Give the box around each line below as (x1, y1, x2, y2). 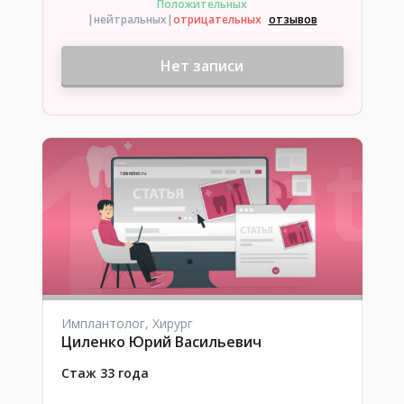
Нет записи (161, 56, 243, 76)
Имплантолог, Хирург (60, 315, 193, 332)
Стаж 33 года (60, 364, 149, 381)
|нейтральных (87, 12, 167, 27)
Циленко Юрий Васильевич (60, 332, 262, 352)
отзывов (268, 12, 317, 27)
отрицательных (172, 12, 262, 27)
